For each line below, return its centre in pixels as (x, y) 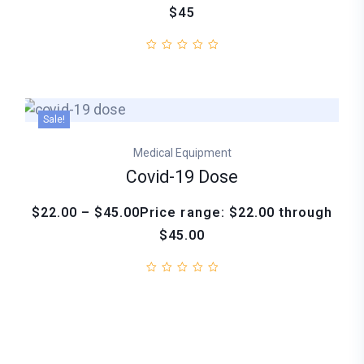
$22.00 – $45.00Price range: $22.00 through (182, 213)
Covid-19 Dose (182, 178)
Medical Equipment (182, 153)
